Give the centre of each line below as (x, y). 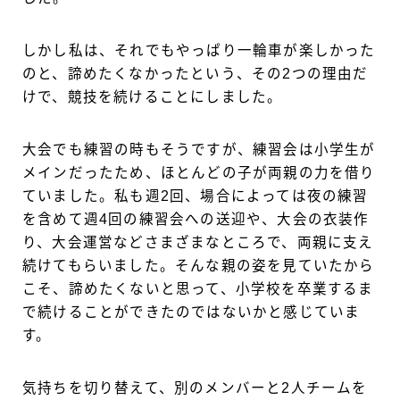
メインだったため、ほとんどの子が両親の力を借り (199, 172)
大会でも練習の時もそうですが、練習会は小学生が (199, 149)
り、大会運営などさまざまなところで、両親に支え (198, 242)
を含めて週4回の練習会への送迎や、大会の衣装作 (196, 219)
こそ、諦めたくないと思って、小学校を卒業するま (198, 288)
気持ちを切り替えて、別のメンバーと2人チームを (195, 387)
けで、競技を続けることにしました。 (153, 96)
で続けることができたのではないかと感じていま (192, 312)
